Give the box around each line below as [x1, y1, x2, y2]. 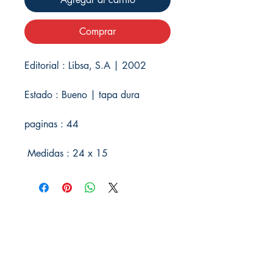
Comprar [79, 24, 116, 38]
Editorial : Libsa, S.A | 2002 [24, 58, 146, 72]
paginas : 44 [24, 117, 79, 130]
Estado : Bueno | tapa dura [24, 88, 146, 101]
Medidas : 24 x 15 [24, 146, 108, 160]
